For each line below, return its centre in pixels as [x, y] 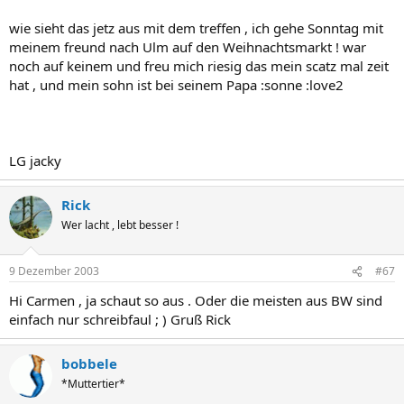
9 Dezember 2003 [54, 271]
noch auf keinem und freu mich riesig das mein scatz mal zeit [199, 65]
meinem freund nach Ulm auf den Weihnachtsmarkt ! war [188, 46]
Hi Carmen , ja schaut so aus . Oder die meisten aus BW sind [196, 300]
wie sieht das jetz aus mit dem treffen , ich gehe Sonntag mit [196, 28]
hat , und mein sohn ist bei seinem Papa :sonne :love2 [176, 84]
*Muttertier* [93, 384]
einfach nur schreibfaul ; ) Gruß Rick [120, 319]
